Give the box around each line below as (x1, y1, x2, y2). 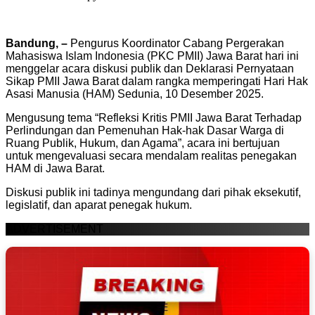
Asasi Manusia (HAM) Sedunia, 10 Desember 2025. (6, 88, 264, 101)
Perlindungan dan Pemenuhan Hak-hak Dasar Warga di (6, 124, 284, 137)
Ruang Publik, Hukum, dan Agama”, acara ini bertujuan (6, 137, 280, 150)
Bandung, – (6, 37, 67, 50)
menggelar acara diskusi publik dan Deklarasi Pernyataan (6, 63, 294, 75)
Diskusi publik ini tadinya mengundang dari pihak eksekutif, (6, 186, 301, 199)
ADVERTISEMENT (6, 223, 103, 236)
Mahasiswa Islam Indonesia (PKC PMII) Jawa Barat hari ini (6, 50, 299, 63)
